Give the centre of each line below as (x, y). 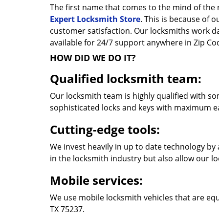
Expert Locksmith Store (95, 19)
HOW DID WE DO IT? (93, 58)
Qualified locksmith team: (127, 78)
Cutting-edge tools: (105, 129)
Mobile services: (96, 180)
